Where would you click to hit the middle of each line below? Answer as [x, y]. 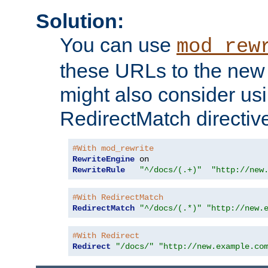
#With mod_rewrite [113, 149]
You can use [118, 45]
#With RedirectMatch [118, 198]
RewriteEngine [103, 159]
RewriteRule [99, 170]
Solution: [80, 21]
